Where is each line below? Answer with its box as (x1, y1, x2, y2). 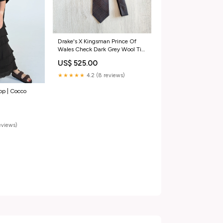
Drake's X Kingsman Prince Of (57, 38, 136, 45)
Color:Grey (57, 54, 86, 61)
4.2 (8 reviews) (85, 72, 125, 79)
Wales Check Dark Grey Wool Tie (57, 46, 144, 53)
